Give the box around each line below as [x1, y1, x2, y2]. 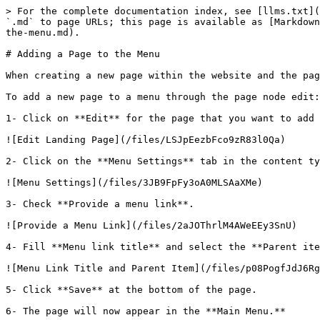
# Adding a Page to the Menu [6, 49, 160, 59]
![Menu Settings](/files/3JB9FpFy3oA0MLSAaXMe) [6, 177, 263, 188]
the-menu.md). [6, 27, 80, 38]
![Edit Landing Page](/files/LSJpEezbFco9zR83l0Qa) [6, 134, 286, 145]
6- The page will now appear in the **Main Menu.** [6, 306, 286, 316]
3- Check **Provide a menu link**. [6, 199, 194, 209]
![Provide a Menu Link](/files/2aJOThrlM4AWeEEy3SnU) [6, 220, 297, 231]
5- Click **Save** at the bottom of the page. [6, 284, 257, 295]
